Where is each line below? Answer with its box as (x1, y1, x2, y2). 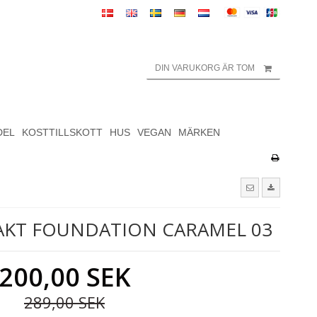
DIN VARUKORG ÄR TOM (155, 63, 255, 74)
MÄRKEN (178, 126, 220, 138)
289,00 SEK (24, 292, 105, 313)
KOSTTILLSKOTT (21, 126, 103, 138)
